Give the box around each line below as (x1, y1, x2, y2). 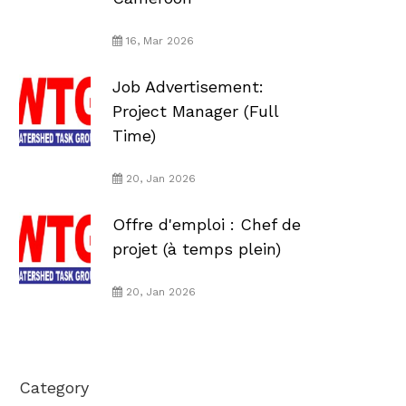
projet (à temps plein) (111, 238, 281, 258)
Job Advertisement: (111, 76, 264, 96)
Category (19, 377, 89, 397)
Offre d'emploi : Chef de (111, 214, 301, 234)
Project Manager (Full (111, 101, 278, 121)
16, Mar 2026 (121, 34, 194, 47)
